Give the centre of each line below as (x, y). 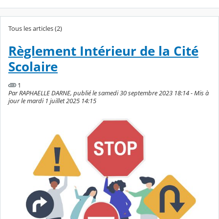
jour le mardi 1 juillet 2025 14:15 (52, 100)
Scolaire (33, 66)
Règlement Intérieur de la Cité (103, 51)
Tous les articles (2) (35, 29)
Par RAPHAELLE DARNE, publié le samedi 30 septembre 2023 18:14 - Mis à (109, 93)
